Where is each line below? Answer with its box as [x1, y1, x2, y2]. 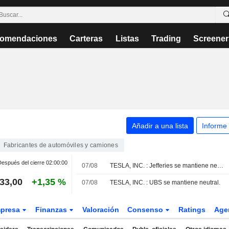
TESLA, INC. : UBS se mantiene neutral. [110, 179, 221, 186]
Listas [115, 34, 139, 43]
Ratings [178, 205, 206, 214]
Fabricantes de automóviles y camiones [3, 142, 118, 149]
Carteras [70, 34, 103, 43]
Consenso [127, 205, 166, 214]
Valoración [82, 205, 119, 214]
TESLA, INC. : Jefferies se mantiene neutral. [217, 162, 224, 169]
